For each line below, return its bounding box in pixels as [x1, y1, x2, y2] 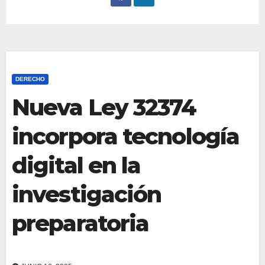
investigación [12, 180, 161, 209]
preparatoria [12, 209, 149, 238]
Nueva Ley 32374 [12, 93, 196, 122]
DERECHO [15, 76, 45, 83]
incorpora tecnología [12, 122, 240, 151]
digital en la [12, 151, 141, 180]
